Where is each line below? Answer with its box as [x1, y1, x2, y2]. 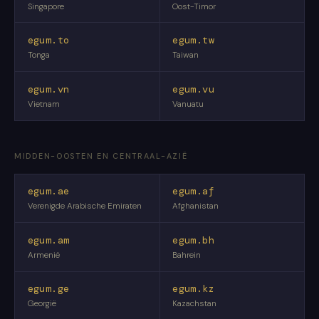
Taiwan [172, 50, 199, 61]
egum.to [27, 34, 70, 47]
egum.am [27, 234, 70, 246]
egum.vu [172, 83, 214, 95]
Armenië [27, 249, 60, 261]
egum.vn [27, 83, 70, 95]
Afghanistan [172, 201, 219, 212]
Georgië [27, 298, 56, 310]
